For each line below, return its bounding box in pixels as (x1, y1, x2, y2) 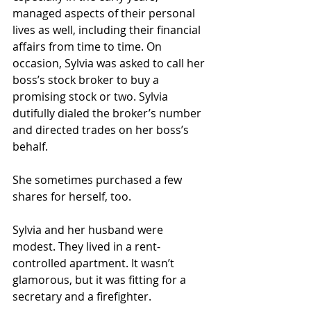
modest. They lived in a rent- (12, 239, 160, 254)
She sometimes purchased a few (12, 172, 185, 187)
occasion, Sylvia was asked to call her (12, 56, 208, 71)
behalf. (12, 139, 48, 154)
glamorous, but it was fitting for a (12, 272, 189, 287)
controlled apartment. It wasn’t (12, 255, 177, 271)
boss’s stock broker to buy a (12, 72, 162, 87)
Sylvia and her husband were (12, 222, 166, 237)
